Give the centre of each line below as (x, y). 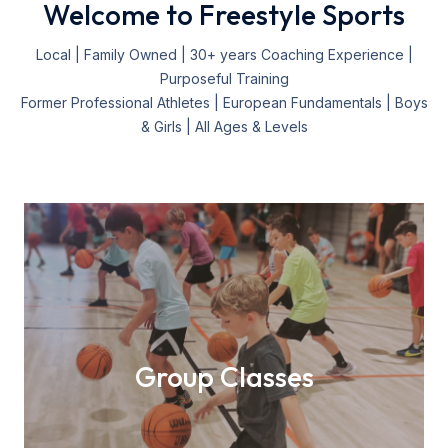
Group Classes (224, 376)
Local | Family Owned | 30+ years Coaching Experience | (224, 54)
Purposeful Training (224, 78)
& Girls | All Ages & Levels (224, 126)
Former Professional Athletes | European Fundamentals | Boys (224, 102)
